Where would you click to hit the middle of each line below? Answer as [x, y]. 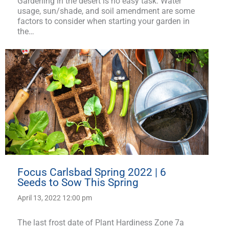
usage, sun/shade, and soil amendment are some [106, 11]
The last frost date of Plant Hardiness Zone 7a [101, 223]
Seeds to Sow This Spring [78, 183]
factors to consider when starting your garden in [104, 21]
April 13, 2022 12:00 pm [55, 198]
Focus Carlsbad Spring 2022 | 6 [92, 173]
